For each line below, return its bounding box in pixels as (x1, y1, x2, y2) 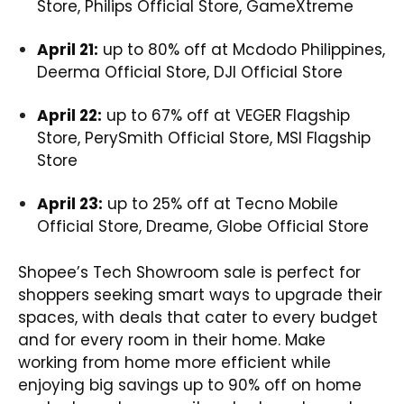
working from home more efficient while (18, 351, 331, 373)
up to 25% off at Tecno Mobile (103, 192, 338, 215)
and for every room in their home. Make (18, 328, 326, 351)
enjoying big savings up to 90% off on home (18, 373, 362, 396)
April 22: (37, 104, 102, 126)
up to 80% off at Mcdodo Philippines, (98, 38, 385, 60)
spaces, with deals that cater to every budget (18, 306, 378, 328)
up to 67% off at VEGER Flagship (102, 104, 350, 126)
